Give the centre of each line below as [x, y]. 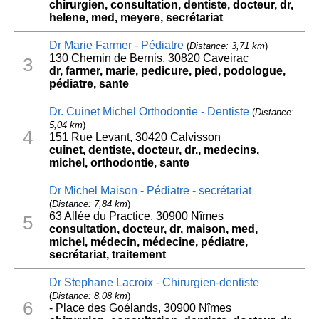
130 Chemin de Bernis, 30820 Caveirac [148, 58]
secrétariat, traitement [107, 255]
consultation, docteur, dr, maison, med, [153, 229]
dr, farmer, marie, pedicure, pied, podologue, [167, 71]
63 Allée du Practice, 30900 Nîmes [136, 216]
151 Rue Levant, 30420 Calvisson [135, 137]
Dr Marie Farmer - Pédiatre [116, 46]
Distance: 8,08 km [89, 296]
